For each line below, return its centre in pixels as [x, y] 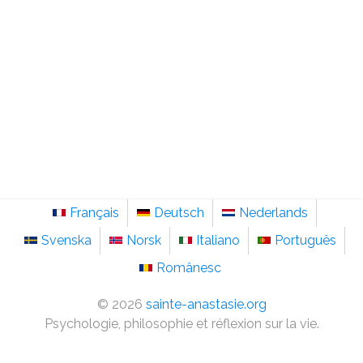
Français [94, 213]
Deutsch [179, 213]
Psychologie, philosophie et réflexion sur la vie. [181, 324]
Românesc [189, 268]
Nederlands [273, 213]
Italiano [218, 241]
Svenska [66, 241]
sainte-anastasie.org [206, 305]
